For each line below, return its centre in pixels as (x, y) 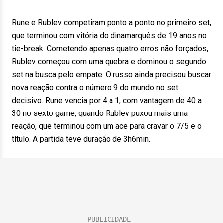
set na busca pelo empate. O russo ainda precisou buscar (111, 74)
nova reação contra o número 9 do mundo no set (95, 87)
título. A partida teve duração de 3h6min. (81, 139)
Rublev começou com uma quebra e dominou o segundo (109, 61)
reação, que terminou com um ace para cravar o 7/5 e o (107, 126)
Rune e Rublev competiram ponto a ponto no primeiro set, (111, 23)
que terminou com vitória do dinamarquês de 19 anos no (109, 36)
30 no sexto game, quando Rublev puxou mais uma (100, 113)
